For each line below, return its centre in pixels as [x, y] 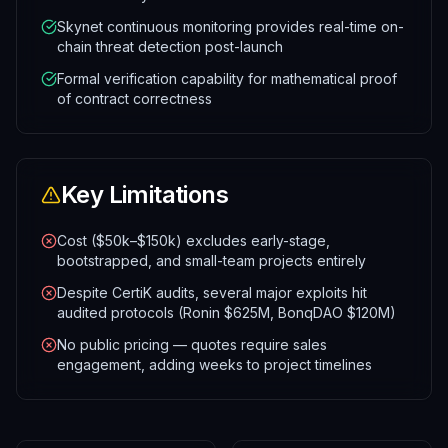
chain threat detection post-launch [170, 46]
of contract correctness [134, 98]
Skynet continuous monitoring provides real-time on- [230, 26]
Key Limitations [144, 194]
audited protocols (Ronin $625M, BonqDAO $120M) [226, 312]
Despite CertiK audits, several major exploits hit [212, 292]
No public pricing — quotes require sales [192, 344]
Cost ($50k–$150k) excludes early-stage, [193, 240]
